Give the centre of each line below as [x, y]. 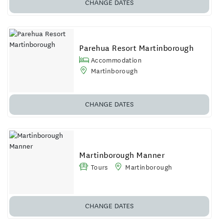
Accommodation [115, 60]
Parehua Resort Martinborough [137, 48]
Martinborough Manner [122, 155]
